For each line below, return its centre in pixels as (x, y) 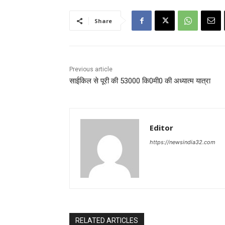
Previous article (91, 70)
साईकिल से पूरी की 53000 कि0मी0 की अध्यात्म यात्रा (140, 81)
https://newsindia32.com (183, 142)
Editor (161, 128)
